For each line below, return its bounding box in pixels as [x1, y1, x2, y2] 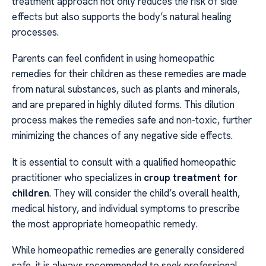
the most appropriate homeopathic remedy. [12, 217, 198, 230]
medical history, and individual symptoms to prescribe [12, 201, 240, 215]
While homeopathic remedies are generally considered [12, 243, 244, 257]
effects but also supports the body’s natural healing [12, 9, 232, 23]
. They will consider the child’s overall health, [49, 186, 240, 199]
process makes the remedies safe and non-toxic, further [12, 113, 252, 127]
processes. [12, 25, 59, 39]
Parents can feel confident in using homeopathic [12, 52, 215, 65]
